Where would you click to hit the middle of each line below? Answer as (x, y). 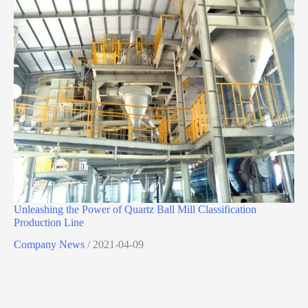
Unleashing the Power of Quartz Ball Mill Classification (135, 209)
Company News (49, 244)
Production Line (49, 222)
